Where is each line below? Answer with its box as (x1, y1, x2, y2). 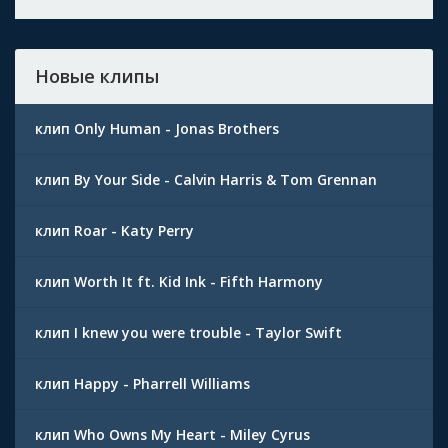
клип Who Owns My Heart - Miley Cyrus (35, 424, 310, 444)
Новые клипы (35, 63, 159, 88)
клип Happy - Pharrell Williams (35, 373, 250, 393)
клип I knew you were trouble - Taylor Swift (35, 322, 342, 342)
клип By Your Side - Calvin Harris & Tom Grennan (35, 169, 377, 189)
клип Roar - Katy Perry (35, 220, 194, 240)
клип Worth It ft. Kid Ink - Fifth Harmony (35, 271, 323, 291)
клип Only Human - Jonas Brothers (35, 118, 279, 138)
